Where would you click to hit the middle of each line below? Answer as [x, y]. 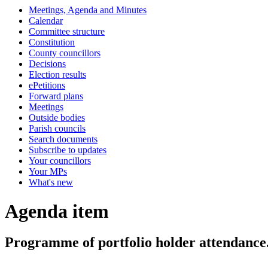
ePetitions [47, 85]
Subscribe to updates [68, 150]
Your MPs [48, 171]
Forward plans [56, 96]
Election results [57, 74]
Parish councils [57, 128]
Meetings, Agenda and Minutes [88, 10]
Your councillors [60, 161]
